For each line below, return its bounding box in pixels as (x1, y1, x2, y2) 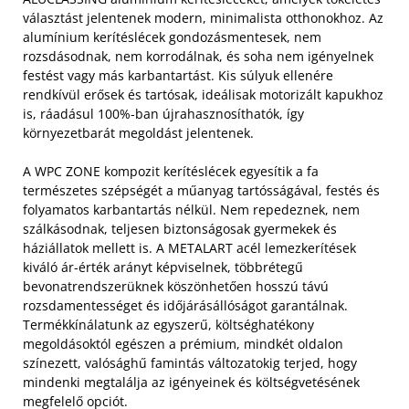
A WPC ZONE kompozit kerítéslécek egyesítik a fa (23, 163, 319, 180)
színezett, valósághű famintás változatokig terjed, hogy (23, 354, 357, 372)
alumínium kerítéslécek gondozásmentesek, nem (23, 28, 321, 46)
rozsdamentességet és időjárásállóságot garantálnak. (23, 297, 348, 314)
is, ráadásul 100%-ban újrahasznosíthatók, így (23, 105, 304, 122)
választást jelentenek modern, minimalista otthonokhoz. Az (23, 9, 383, 26)
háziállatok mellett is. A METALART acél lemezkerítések (23, 239, 356, 257)
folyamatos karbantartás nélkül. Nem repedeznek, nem (23, 201, 360, 218)
